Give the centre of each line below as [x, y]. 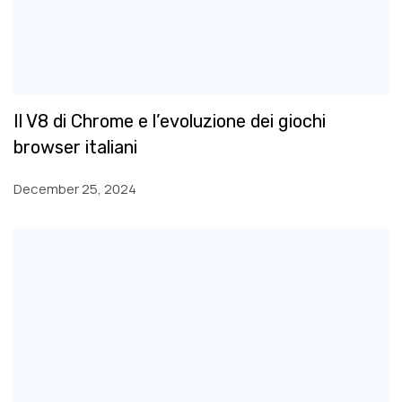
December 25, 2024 [75, 188]
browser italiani [75, 147]
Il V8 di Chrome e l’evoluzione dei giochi [170, 121]
